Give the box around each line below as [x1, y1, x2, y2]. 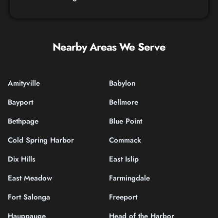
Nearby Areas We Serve [53, 38, 165, 54]
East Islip [109, 153, 139, 164]
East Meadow [8, 172, 52, 183]
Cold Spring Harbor [8, 134, 74, 145]
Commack [109, 134, 141, 145]
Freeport [109, 191, 137, 202]
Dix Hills [8, 153, 36, 164]
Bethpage [8, 115, 38, 127]
